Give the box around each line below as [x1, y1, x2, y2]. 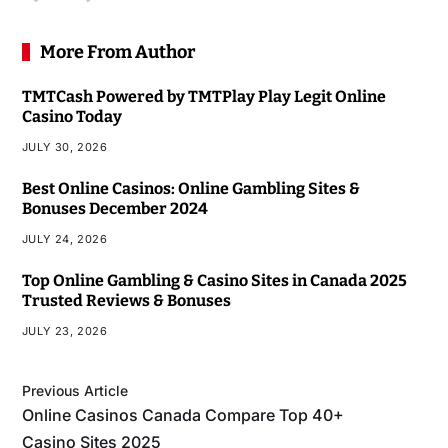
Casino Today [21, 107, 122, 126]
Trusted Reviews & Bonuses [21, 291, 231, 310]
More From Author [39, 41, 195, 63]
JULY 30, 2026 [21, 140, 108, 154]
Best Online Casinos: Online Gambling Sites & [21, 179, 360, 198]
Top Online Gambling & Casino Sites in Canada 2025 [21, 271, 407, 290]
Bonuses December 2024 [21, 199, 208, 218]
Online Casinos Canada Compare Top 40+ [21, 405, 344, 425]
